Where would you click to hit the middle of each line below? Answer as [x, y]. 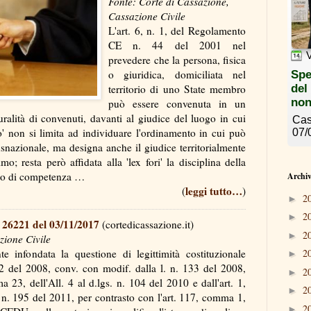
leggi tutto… [214, 191]
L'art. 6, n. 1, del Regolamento [177, 30]
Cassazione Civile [147, 16]
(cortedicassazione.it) [146, 224]
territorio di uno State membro [177, 89]
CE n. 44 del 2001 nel [177, 45]
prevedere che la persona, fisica [177, 59]
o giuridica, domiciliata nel [177, 74]
